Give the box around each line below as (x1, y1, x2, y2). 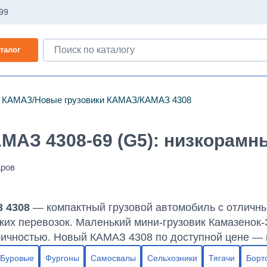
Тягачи (208, 253, 235, 263)
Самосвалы (90, 253, 136, 263)
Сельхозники (147, 253, 197, 263)
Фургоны (45, 253, 79, 263)
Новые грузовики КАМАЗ (35, 95, 137, 105)
